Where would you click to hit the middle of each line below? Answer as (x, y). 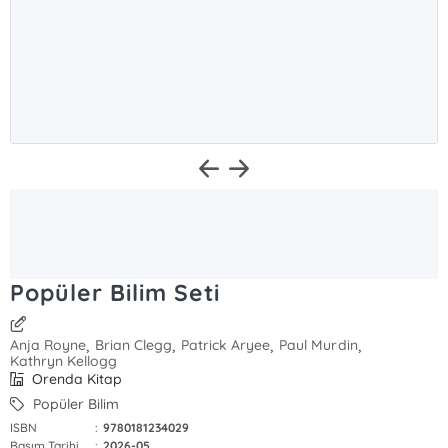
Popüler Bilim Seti (115, 292)
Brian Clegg (134, 345)
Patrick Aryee (226, 345)
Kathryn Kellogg (64, 361)
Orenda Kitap (75, 379)
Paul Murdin (318, 345)
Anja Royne (48, 345)
